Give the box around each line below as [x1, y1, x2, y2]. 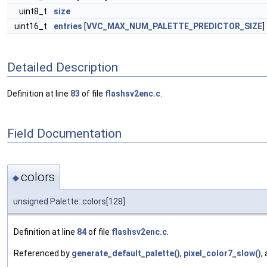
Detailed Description [7, 60, 118, 74]
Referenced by [14, 248, 72, 258]
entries [54, 21, 82, 31]
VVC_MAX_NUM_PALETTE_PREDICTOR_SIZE [86, 21, 262, 31]
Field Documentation [7, 126, 122, 141]
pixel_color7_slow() [184, 248, 261, 258]
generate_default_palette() [72, 248, 180, 258]
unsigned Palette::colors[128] [13, 196, 125, 206]
